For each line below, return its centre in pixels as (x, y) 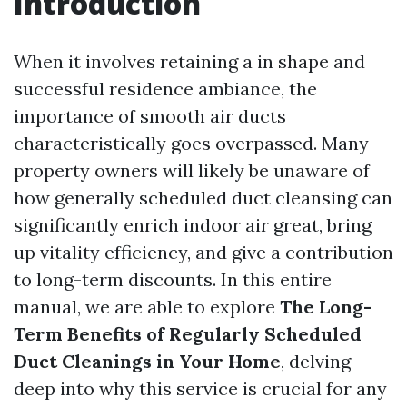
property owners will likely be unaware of (192, 170)
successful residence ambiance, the (165, 89)
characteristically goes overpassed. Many (191, 143)
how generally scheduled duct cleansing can (203, 198)
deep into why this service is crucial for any (200, 388)
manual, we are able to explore (147, 307)
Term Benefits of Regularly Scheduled (188, 334)
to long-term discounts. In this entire (173, 279)
